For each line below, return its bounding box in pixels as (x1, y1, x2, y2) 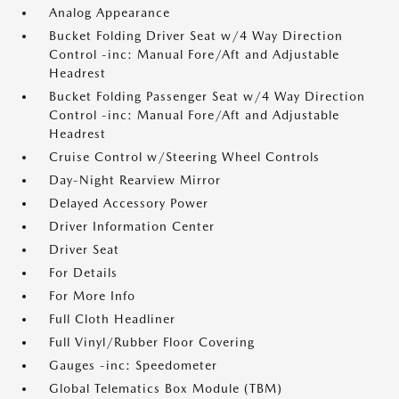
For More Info (49, 289, 135, 303)
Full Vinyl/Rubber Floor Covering (49, 335, 255, 349)
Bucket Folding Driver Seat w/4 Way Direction (49, 28, 343, 43)
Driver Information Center (49, 219, 215, 233)
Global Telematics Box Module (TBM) (49, 381, 282, 395)
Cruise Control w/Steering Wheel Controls (49, 150, 320, 164)
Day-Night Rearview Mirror (49, 173, 221, 187)
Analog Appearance (49, 5, 170, 20)
